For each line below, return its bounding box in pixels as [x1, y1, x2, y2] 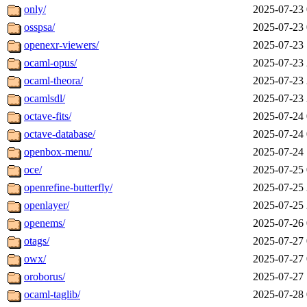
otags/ [24, 235, 49, 247]
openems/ [24, 217, 65, 230]
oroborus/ [24, 271, 65, 283]
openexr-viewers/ [24, 39, 99, 51]
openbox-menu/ [24, 146, 92, 158]
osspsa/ [24, 21, 55, 34]
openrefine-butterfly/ [24, 182, 112, 194]
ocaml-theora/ [24, 75, 83, 87]
